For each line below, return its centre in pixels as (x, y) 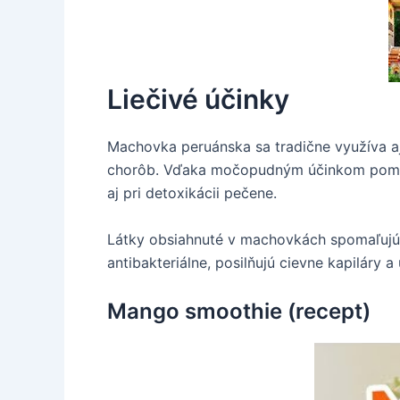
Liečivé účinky (198, 100)
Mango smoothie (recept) (239, 311)
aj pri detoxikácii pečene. (192, 193)
